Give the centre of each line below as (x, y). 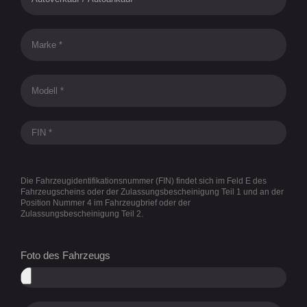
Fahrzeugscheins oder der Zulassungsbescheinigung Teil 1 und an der (152, 192)
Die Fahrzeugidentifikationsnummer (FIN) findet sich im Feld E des (144, 181)
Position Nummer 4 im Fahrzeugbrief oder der (106, 203)
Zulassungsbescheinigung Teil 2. (82, 214)
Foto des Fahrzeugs (65, 256)
